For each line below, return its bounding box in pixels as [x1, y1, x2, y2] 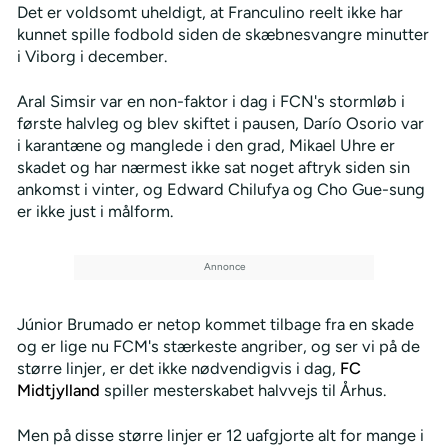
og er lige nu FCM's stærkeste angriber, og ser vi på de [16, 335, 420, 356]
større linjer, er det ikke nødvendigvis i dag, [16, 357, 340, 378]
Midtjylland [16, 379, 100, 400]
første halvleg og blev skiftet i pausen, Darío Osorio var [16, 112, 424, 133]
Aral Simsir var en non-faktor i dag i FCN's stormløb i [16, 90, 405, 111]
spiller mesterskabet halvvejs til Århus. [99, 379, 386, 400]
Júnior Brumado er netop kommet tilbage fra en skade [16, 313, 414, 334]
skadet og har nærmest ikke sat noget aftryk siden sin [16, 156, 410, 177]
